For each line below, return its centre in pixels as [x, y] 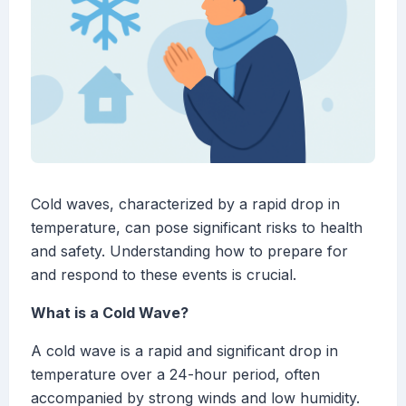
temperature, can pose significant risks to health [197, 228]
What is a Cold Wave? [110, 313]
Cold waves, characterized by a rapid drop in [185, 204]
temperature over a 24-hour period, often [175, 375]
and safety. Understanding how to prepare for [189, 251]
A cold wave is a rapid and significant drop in [184, 351]
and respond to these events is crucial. [164, 275]
